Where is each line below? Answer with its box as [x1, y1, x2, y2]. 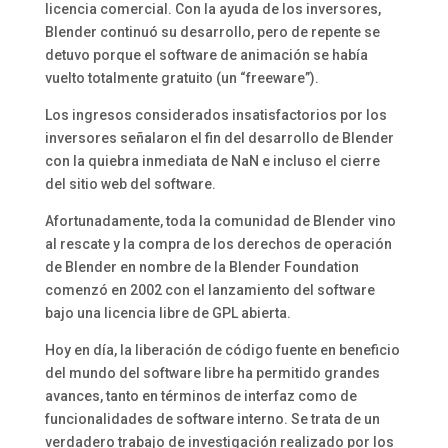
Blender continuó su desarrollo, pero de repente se [44, 24, 380, 41]
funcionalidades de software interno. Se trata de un [44, 411, 380, 428]
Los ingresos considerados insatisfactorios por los [44, 107, 387, 124]
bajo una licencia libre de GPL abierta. [44, 305, 291, 322]
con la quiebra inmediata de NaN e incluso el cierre [44, 153, 380, 170]
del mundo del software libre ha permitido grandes [44, 365, 380, 382]
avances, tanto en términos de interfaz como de [44, 388, 357, 405]
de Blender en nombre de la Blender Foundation [44, 259, 359, 276]
